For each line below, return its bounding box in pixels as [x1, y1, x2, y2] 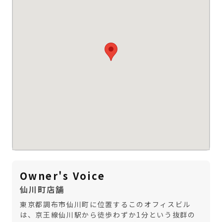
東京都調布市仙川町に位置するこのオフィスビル [20, 199, 191, 209]
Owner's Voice [20, 168, 106, 183]
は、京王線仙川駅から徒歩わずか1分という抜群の [20, 210, 196, 220]
